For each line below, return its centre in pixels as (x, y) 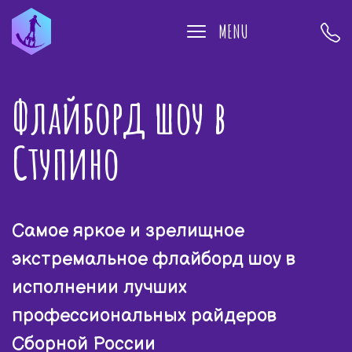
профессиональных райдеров (144, 315)
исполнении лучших (99, 287)
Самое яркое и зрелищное (128, 231)
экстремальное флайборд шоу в (154, 259)
